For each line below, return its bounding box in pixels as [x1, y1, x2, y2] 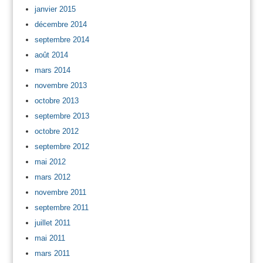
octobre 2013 [34, 96, 79, 105]
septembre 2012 [34, 141, 89, 151]
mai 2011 [34, 233, 65, 242]
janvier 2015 [34, 4, 76, 14]
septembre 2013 [34, 111, 89, 120]
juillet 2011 [34, 218, 70, 227]
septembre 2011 [34, 203, 89, 212]
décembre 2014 [34, 19, 87, 29]
